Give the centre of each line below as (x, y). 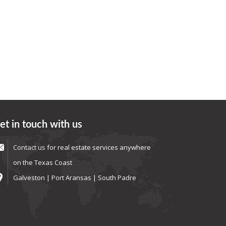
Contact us (30, 148)
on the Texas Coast (43, 163)
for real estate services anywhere (98, 148)
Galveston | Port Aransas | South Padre (75, 178)
